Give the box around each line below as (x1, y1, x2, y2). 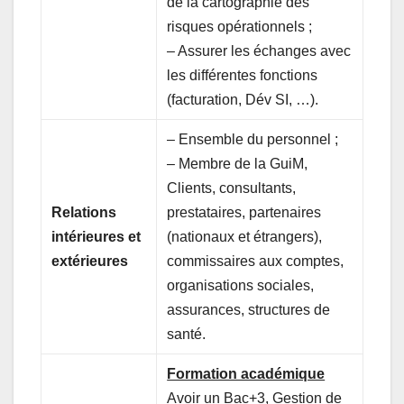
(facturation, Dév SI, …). (167, 91, 326, 107)
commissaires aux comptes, (167, 252, 344, 269)
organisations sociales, (167, 277, 315, 293)
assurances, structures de (167, 301, 331, 317)
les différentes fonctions (167, 67, 318, 83)
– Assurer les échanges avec (167, 42, 352, 59)
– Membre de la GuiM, (167, 155, 308, 171)
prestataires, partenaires (167, 204, 322, 220)
